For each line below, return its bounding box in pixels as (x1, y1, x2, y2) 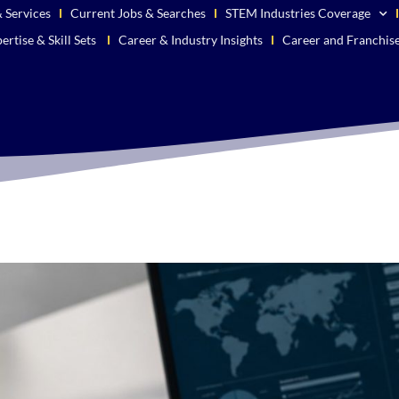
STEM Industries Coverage (225, 5, 371, 20)
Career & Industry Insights (118, 32, 264, 47)
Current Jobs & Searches (70, 5, 207, 20)
